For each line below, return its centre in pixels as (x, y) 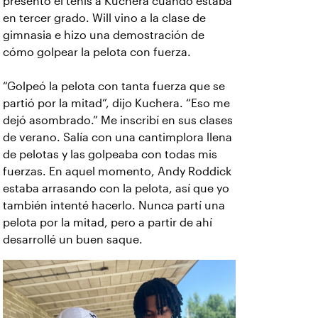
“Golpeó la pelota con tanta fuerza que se (114, 87)
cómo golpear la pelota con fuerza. (97, 53)
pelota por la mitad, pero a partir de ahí (108, 223)
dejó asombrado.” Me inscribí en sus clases (118, 121)
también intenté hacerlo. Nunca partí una (114, 206)
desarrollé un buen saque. (73, 240)
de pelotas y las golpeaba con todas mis (110, 155)
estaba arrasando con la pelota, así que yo (116, 189)
